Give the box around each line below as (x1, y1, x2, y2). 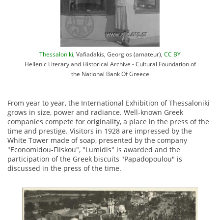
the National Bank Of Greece (71, 70, 149, 78)
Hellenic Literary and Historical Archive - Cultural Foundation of (24, 60, 196, 68)
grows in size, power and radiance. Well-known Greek (7, 108, 183, 117)
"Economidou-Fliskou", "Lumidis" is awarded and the (7, 145, 180, 155)
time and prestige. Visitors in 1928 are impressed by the (7, 126, 192, 136)
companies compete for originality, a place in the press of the (7, 117, 209, 127)
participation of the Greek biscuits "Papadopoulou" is (7, 154, 182, 164)
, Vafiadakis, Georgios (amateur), (73, 50, 164, 58)
